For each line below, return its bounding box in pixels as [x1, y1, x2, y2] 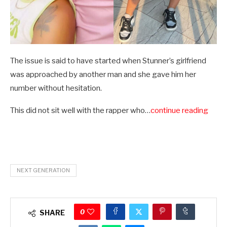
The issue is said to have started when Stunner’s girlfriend [10, 56, 206, 65]
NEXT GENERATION [17, 167, 70, 174]
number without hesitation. [10, 84, 102, 93]
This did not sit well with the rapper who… [10, 106, 150, 115]
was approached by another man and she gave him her [10, 70, 196, 79]
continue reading [150, 106, 208, 115]
